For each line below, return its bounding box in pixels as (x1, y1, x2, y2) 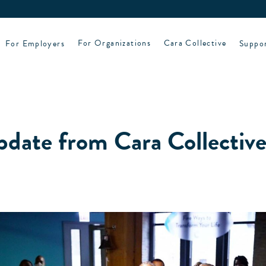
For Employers (5, 37, 65, 50)
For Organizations (77, 37, 151, 50)
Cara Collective (163, 37, 227, 50)
